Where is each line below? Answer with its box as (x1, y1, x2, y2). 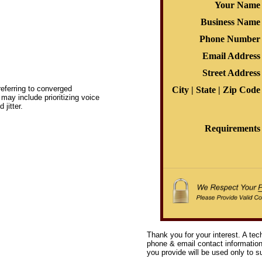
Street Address (202, 68, 260, 78)
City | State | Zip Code (171, 85, 260, 95)
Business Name (200, 17, 260, 27)
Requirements (204, 123, 260, 133)
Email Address (202, 51, 260, 61)
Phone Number (199, 34, 260, 44)
